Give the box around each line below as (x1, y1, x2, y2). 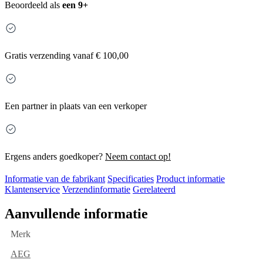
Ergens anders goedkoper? (5, 151, 105, 162)
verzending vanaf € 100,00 (27, 50, 129, 61)
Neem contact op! (105, 151, 171, 162)
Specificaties (107, 174, 154, 184)
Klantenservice (5, 184, 60, 195)
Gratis (5, 50, 27, 61)
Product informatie (156, 174, 225, 184)
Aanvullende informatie (5, 206, 148, 222)
